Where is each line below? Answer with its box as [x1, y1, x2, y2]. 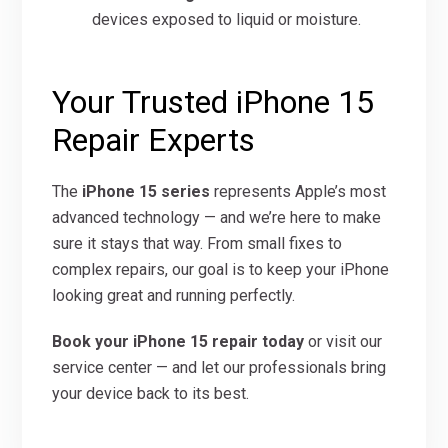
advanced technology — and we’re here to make [52, 208, 382, 227]
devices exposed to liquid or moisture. [92, 10, 362, 29]
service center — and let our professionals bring [52, 358, 387, 377]
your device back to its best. [52, 384, 250, 403]
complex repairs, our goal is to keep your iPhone [52, 260, 390, 279]
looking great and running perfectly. [52, 286, 296, 305]
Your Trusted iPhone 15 [52, 83, 375, 121]
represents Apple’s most [210, 182, 387, 201]
